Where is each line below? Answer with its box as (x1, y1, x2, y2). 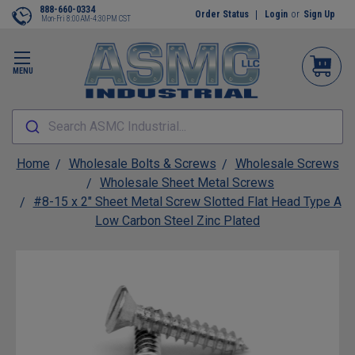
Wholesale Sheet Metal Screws (100, 175, 274, 190)
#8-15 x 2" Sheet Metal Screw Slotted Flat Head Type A (32, 194, 342, 209)
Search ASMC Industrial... (48, 119, 186, 134)
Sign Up (303, 9, 335, 20)
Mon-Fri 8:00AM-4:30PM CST (41, 14, 131, 23)
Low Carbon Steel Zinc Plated (95, 213, 260, 228)
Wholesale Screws (235, 156, 339, 171)
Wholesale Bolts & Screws (68, 156, 216, 171)
